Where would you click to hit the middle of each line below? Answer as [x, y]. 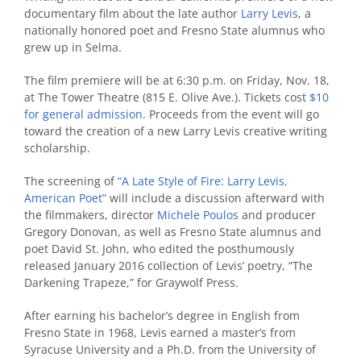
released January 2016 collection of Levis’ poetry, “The [168, 265]
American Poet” [65, 197]
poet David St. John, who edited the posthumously [159, 248]
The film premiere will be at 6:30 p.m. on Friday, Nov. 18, [177, 80]
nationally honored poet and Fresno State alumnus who [174, 30]
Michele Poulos [198, 214]
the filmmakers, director [91, 214]
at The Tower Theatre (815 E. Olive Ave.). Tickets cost [167, 97]
